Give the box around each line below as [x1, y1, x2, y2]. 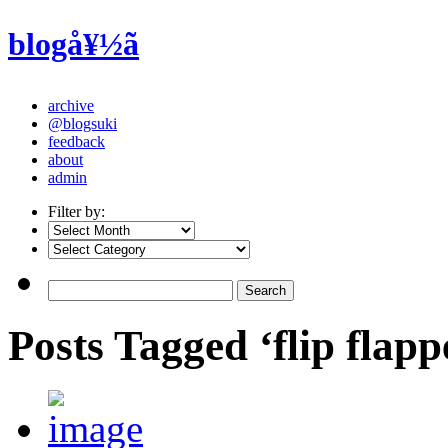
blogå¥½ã [8, 26, 139, 63]
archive [48, 96, 94, 114]
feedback [48, 132, 105, 150]
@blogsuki [48, 114, 117, 132]
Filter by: [48, 202, 105, 220]
